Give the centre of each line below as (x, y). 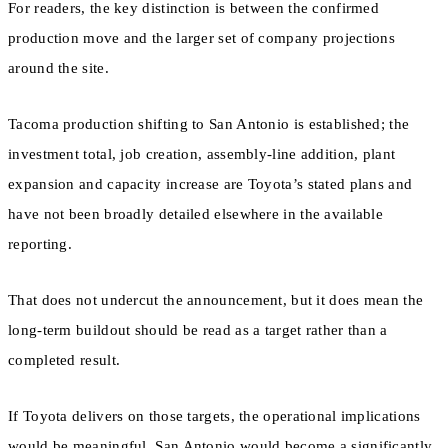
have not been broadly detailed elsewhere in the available (196, 213)
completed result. (64, 360)
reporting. (40, 243)
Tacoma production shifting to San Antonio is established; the (209, 123)
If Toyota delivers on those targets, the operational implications (214, 416)
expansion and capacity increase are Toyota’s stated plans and (210, 183)
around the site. (58, 67)
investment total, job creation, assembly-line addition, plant (202, 153)
